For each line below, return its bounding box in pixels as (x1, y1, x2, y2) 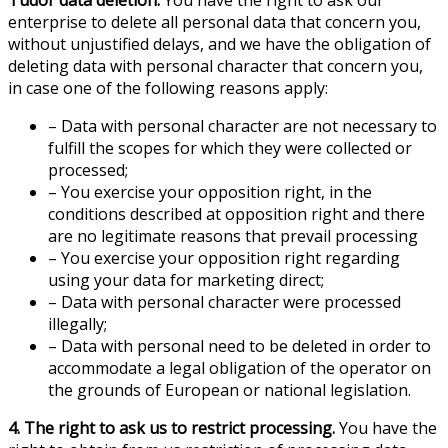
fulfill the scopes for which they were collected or (48, 136, 412, 159)
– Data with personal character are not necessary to (48, 114, 437, 137)
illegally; (48, 312, 107, 335)
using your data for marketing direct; (48, 268, 324, 291)
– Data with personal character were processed (48, 290, 401, 313)
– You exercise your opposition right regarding (48, 246, 400, 269)
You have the (335, 416, 437, 439)
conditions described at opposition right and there (48, 202, 425, 225)
